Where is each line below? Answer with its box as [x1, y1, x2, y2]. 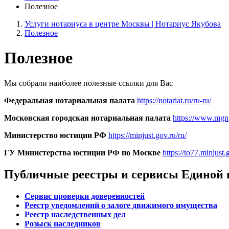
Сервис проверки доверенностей [25, 191, 145, 200]
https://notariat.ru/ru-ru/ [137, 96, 211, 105]
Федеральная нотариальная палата [4, 96, 135, 105]
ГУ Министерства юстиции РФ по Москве [4, 148, 161, 157]
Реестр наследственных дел [25, 210, 126, 219]
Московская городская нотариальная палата [4, 113, 171, 122]
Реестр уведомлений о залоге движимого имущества [25, 200, 217, 210]
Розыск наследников [25, 219, 101, 228]
